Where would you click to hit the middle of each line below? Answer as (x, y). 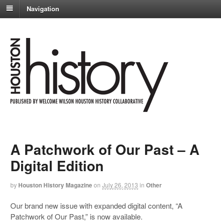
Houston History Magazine (55, 185)
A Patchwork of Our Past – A (105, 149)
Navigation (43, 8)
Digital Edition (57, 166)
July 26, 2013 (120, 185)
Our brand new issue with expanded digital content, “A (97, 205)
